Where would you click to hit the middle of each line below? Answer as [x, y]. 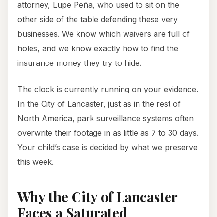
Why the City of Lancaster [97, 197]
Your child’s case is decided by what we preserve [108, 147]
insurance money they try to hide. [79, 63]
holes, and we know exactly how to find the [98, 49]
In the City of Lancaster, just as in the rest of [99, 104]
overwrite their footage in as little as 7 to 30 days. [108, 133]
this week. [36, 162]
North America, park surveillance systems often [106, 118]
